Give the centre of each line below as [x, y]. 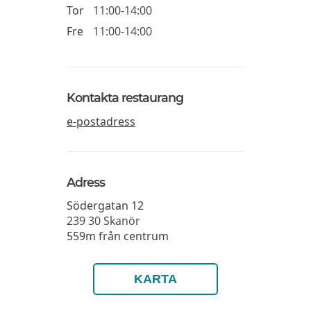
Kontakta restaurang [125, 98]
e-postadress [101, 121]
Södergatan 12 [105, 205]
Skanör [122, 220]
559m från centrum [118, 236]
